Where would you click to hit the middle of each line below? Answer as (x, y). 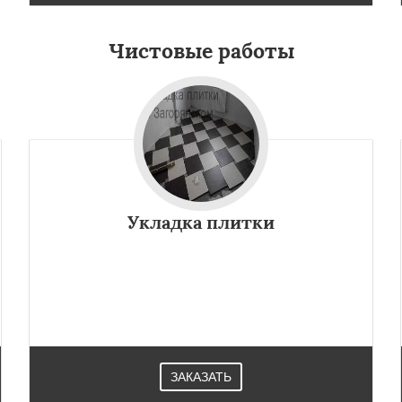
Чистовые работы (201, 50)
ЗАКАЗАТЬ (201, 376)
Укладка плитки (201, 222)
